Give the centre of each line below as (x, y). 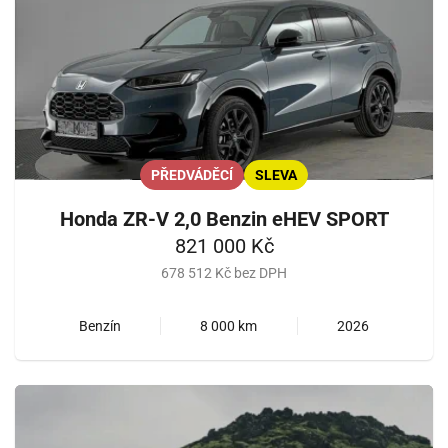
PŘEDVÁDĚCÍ (192, 174)
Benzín (100, 325)
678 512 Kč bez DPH (224, 272)
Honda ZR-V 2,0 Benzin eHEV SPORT (224, 218)
